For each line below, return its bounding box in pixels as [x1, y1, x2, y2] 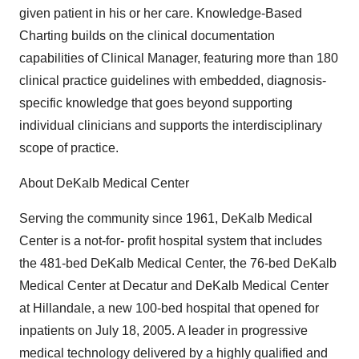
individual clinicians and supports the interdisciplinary [19, 119, 322, 132]
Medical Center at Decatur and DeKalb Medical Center [19, 279, 329, 292]
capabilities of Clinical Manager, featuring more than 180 [19, 51, 338, 65]
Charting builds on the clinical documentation [19, 29, 275, 42]
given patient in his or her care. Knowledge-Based [19, 6, 302, 20]
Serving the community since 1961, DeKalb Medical [19, 212, 313, 225]
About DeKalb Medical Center [19, 176, 189, 190]
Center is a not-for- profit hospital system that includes [19, 234, 322, 248]
